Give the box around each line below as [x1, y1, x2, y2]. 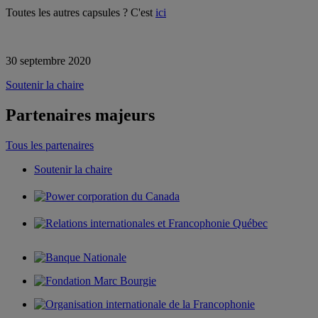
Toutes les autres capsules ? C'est [6, 6, 155, 18]
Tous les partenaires [6, 138, 94, 151]
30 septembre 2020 [6, 54, 91, 67]
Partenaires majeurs [6, 105, 155, 124]
